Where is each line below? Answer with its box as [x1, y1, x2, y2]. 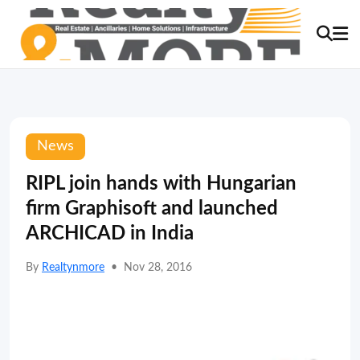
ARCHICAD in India [26, 224, 194, 243]
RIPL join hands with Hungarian [26, 174, 297, 194]
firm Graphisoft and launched [26, 199, 278, 219]
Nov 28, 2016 [124, 262, 192, 273]
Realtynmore [42, 262, 104, 273]
